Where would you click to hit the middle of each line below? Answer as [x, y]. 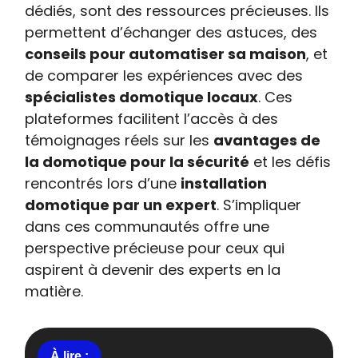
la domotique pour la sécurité [137, 162]
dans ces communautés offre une [147, 227]
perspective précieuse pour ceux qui [155, 248]
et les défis [290, 162]
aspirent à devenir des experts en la [153, 270]
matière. [54, 291]
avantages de [267, 140]
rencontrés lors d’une [103, 183]
